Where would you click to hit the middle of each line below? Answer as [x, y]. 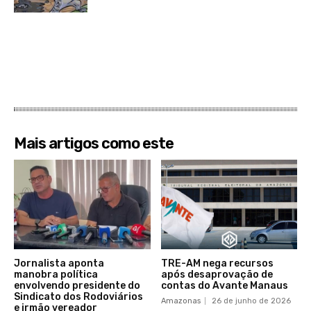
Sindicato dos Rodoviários [78, 297]
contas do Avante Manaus [224, 286]
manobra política [56, 275]
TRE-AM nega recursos [217, 264]
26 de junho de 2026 [251, 301]
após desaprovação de [217, 275]
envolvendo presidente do [77, 286]
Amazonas [180, 301]
